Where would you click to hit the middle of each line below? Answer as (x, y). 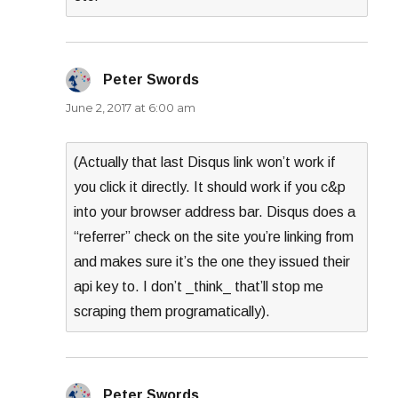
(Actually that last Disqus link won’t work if (205, 163)
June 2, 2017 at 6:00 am (131, 108)
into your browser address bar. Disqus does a (215, 212)
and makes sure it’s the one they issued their (212, 262)
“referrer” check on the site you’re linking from (214, 237)
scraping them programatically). (172, 312)
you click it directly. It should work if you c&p (210, 187)
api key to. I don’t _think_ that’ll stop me (199, 287)
